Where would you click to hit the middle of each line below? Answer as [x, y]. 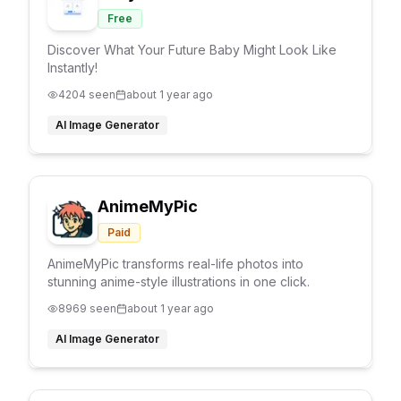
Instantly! [73, 68]
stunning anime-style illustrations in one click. [179, 282]
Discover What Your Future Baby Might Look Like [192, 50]
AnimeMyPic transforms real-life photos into [175, 264]
